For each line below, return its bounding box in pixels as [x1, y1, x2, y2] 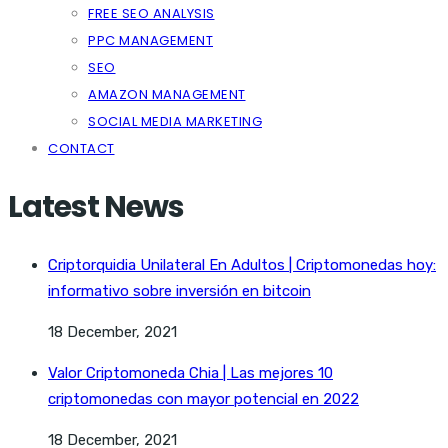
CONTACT [48, 139, 115, 158]
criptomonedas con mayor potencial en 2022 [48, 389, 359, 408]
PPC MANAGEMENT [88, 31, 213, 50]
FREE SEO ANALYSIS [88, 4, 215, 23]
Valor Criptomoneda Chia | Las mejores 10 [48, 363, 333, 382]
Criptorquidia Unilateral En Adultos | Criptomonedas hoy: [48, 255, 436, 274]
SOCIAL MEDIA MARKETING [88, 112, 262, 131]
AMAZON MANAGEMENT [88, 85, 246, 104]
